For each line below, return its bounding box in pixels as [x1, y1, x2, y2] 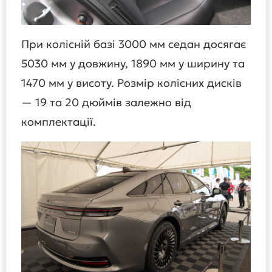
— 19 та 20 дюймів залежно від [21, 95, 191, 110]
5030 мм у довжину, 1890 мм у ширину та [21, 56, 245, 71]
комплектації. [21, 115, 96, 129]
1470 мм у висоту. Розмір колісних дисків [21, 76, 242, 90]
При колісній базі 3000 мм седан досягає [21, 37, 246, 52]
